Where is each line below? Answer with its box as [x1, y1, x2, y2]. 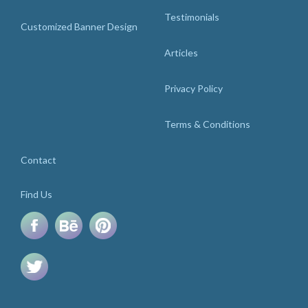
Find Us [21, 188, 52, 201]
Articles [164, 47, 198, 59]
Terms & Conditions [164, 118, 250, 131]
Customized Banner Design [21, 21, 137, 33]
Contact [21, 154, 56, 166]
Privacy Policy [164, 82, 223, 95]
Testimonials [164, 11, 219, 23]
